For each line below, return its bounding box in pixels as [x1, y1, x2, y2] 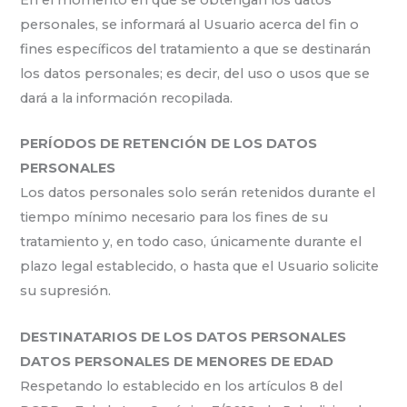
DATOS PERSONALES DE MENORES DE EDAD [20, 352, 334, 370]
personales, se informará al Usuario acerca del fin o [20, 15, 360, 33]
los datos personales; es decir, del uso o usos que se [20, 65, 371, 82]
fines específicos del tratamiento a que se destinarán [20, 40, 372, 57]
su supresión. [20, 283, 112, 300]
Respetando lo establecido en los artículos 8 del [20, 377, 343, 394]
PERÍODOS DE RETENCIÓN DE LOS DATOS [20, 135, 318, 153]
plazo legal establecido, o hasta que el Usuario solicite [20, 258, 380, 275]
